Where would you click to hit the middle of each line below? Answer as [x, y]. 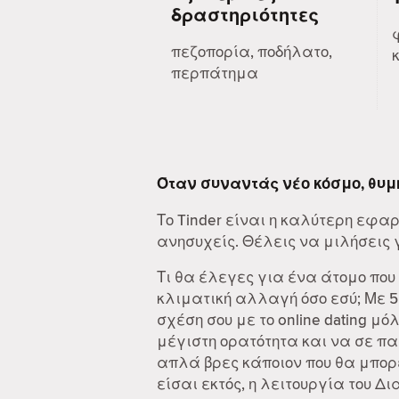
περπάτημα [215, 73]
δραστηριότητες [245, 15]
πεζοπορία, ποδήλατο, [252, 52]
